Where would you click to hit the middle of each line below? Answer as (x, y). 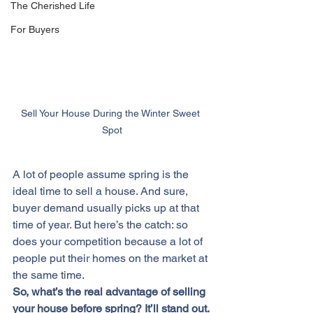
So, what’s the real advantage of (93, 292)
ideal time (38, 191)
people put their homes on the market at (111, 259)
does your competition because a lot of (109, 242)
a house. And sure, (142, 191)
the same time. (49, 275)
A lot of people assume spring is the (102, 175)
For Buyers (35, 29)
